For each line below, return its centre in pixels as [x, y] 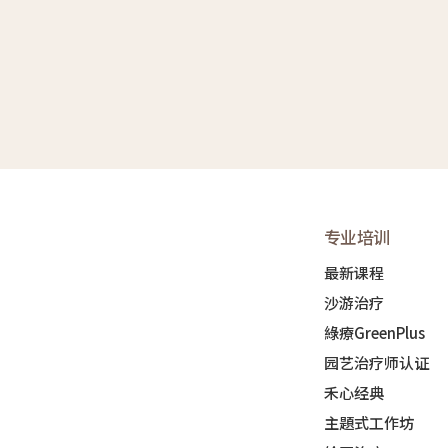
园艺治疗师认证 [376, 362]
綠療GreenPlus [374, 332]
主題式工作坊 [368, 422]
